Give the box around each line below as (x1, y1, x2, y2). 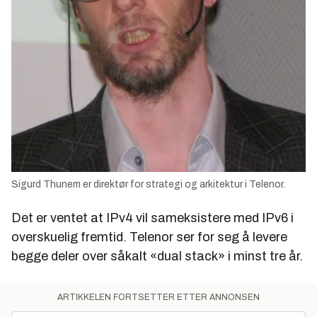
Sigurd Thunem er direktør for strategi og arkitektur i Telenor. (11, 178, 285, 190)
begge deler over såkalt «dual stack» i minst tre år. (11, 248, 303, 263)
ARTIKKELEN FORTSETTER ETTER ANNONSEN (57, 292, 260, 302)
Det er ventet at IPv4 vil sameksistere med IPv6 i (11, 210, 294, 225)
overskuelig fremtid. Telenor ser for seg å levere (11, 229, 287, 244)
